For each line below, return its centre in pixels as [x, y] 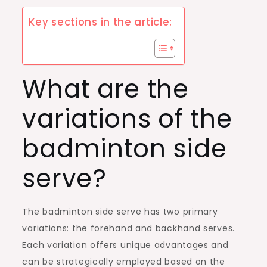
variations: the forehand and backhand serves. [128, 228]
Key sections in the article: [101, 22]
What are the [105, 89]
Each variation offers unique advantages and [125, 245]
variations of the [127, 119]
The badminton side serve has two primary [120, 211]
